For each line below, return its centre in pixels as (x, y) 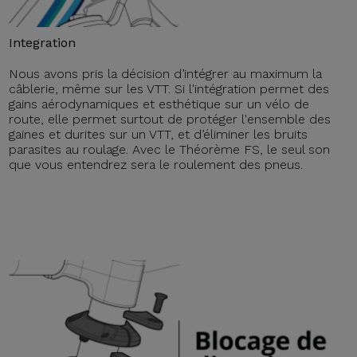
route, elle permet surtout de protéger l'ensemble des (170, 119)
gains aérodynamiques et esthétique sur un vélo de (159, 104)
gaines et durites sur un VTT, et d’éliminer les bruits (159, 134)
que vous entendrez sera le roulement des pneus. (156, 164)
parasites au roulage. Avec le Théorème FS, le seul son (170, 149)
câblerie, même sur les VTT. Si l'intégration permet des (169, 88)
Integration (43, 42)
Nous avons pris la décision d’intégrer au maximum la (166, 73)
